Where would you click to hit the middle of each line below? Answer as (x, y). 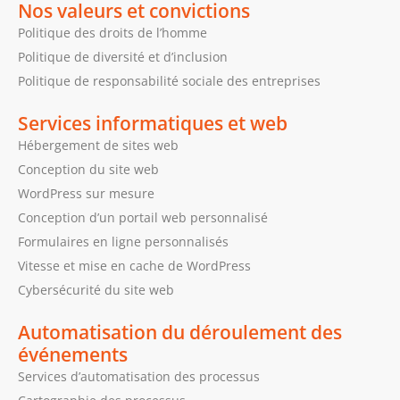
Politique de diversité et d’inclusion (123, 57)
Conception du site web (88, 170)
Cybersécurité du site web (96, 290)
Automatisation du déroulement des (180, 332)
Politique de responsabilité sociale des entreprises (169, 81)
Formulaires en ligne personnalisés (123, 242)
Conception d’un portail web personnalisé (143, 218)
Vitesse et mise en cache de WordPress (134, 266)
